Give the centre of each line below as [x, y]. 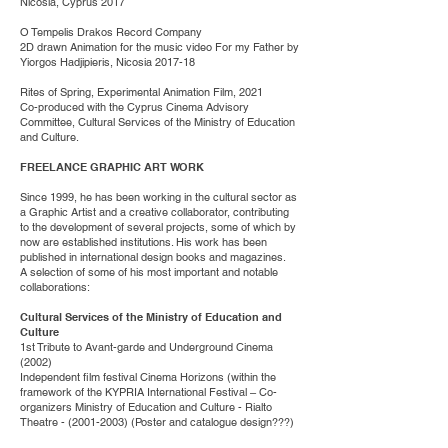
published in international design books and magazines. [153, 257]
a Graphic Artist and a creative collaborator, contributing [154, 212]
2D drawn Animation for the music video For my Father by [159, 47]
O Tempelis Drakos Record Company [111, 32]
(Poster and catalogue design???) [211, 422]
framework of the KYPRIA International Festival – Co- [148, 392]
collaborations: [55, 287]
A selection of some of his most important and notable [149, 272]
